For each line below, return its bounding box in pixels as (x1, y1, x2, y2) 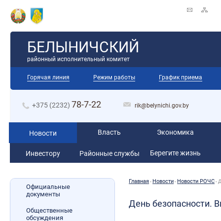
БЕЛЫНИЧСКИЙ (27, 38, 139, 56)
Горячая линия (27, 74, 70, 81)
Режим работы (93, 74, 135, 81)
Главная (129, 178, 149, 184)
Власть (98, 128, 121, 136)
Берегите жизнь (150, 148, 201, 157)
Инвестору (26, 149, 61, 157)
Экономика (157, 128, 194, 136)
